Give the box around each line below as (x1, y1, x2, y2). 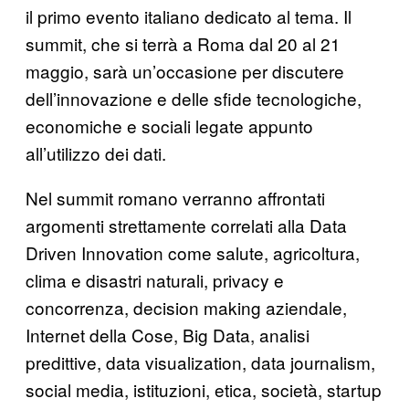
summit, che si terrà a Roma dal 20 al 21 (26, 30, 341, 56)
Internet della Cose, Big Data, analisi (26, 321, 309, 347)
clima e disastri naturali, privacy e (26, 267, 284, 292)
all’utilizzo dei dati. (26, 140, 166, 165)
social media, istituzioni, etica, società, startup (26, 376, 382, 402)
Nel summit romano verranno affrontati (26, 184, 325, 210)
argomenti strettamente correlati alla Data (26, 212, 347, 237)
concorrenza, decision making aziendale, (26, 294, 347, 320)
